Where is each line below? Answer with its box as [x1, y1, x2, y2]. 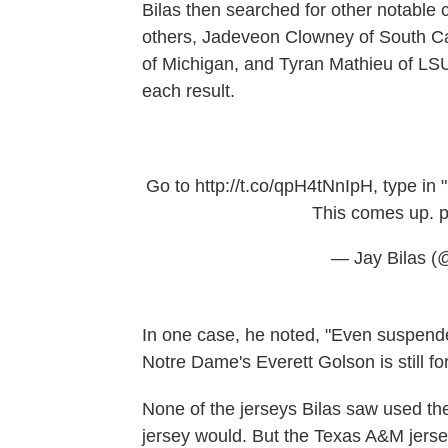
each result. [142, 80, 235, 101]
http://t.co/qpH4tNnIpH [194, 175, 373, 196]
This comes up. [311, 202, 439, 223]
